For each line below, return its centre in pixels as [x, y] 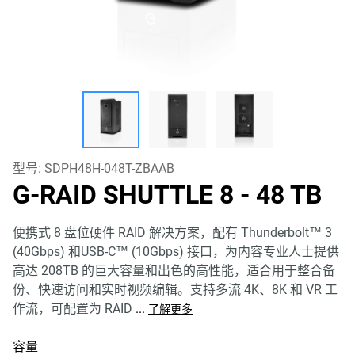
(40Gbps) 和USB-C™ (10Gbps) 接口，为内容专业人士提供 [176, 252]
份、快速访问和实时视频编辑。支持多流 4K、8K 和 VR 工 [175, 290]
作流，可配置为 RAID [74, 309]
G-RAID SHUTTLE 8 [126, 195]
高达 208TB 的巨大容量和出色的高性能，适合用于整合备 [174, 271]
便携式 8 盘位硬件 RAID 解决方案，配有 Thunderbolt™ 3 [172, 233]
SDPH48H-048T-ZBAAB [109, 168]
